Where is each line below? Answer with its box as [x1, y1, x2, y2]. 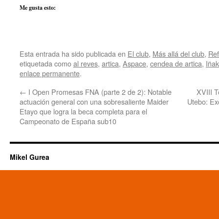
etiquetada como [20, 58, 73, 68]
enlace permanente [20, 68, 80, 78]
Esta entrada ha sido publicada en [20, 48, 128, 59]
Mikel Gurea [10, 152, 49, 162]
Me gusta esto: [20, 3, 56, 12]
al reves [73, 58, 98, 68]
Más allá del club [153, 48, 204, 59]
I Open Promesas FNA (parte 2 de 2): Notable [26, 87, 172, 97]
